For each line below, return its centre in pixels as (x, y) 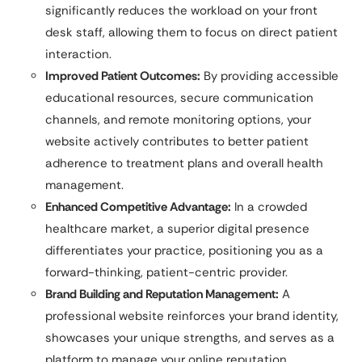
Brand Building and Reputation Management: (162, 294)
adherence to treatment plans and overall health (184, 163)
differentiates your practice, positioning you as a (184, 250)
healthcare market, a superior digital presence (177, 229)
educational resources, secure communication (179, 98)
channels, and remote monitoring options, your (178, 120)
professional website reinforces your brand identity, (192, 316)
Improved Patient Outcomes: (123, 76)
